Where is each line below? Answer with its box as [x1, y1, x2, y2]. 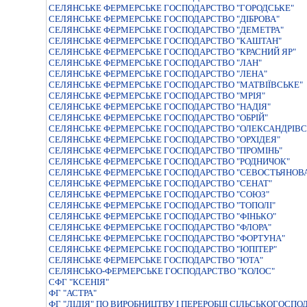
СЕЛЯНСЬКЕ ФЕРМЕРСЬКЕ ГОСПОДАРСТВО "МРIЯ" [49, 90, 265, 101]
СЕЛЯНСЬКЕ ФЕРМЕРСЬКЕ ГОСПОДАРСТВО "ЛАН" [49, 58, 262, 68]
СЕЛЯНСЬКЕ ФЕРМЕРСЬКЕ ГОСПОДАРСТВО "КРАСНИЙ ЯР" [49, 47, 296, 57]
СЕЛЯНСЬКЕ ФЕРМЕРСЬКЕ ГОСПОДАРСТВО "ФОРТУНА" [49, 233, 285, 243]
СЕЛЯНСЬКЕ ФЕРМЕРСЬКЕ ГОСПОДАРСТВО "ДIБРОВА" [49, 14, 280, 24]
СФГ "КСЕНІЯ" [49, 277, 109, 287]
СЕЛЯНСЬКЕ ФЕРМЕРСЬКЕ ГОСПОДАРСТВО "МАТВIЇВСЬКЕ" [49, 79, 303, 90]
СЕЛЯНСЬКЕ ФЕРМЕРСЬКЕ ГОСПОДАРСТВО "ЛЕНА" [49, 69, 267, 79]
